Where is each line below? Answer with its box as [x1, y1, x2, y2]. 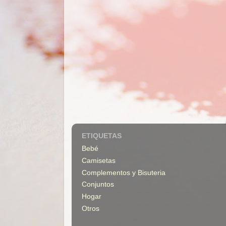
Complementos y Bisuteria [82, 168, 165, 177]
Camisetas [82, 156, 116, 164]
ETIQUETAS [82, 132, 122, 140]
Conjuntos [82, 181, 114, 189]
